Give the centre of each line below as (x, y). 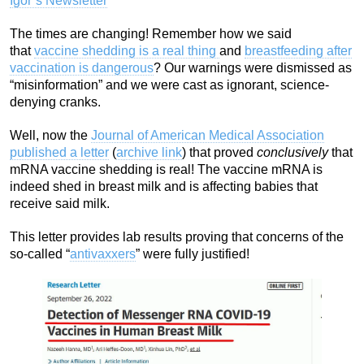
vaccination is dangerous (82, 67)
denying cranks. (55, 102)
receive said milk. (60, 203)
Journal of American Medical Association (208, 135)
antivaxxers (103, 253)
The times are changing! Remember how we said (151, 33)
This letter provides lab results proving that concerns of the (177, 236)
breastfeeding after (298, 50)
